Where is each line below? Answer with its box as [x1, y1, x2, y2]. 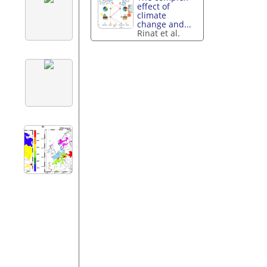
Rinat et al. [137, 27, 181, 39]
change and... [137, 18, 192, 30]
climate [137, 10, 167, 21]
